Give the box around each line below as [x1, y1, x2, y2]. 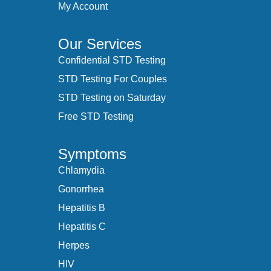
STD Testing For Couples [58, 74, 167, 85]
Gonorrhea [58, 184, 104, 195]
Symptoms [58, 146, 126, 163]
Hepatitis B [58, 203, 105, 214]
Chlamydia [58, 165, 105, 176]
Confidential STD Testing [58, 55, 166, 66]
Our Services [58, 36, 142, 53]
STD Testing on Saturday [58, 93, 166, 103]
